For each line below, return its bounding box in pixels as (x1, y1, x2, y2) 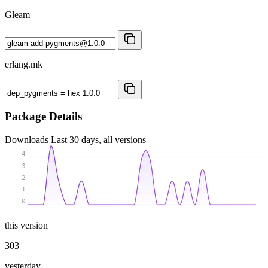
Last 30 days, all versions (51, 134, 146, 145)
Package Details (5, 110, 82, 123)
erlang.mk (5, 59, 42, 69)
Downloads (5, 134, 51, 145)
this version (5, 220, 48, 230)
